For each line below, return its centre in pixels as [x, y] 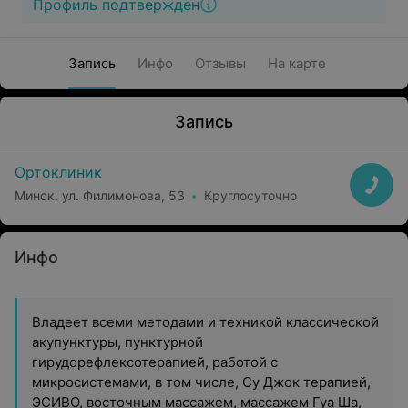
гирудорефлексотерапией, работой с [155, 362]
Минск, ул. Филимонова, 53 [100, 195]
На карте [296, 63]
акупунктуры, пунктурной [117, 342]
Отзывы [220, 63]
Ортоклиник [58, 172]
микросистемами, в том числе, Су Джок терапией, [201, 382]
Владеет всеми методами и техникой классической [205, 322]
